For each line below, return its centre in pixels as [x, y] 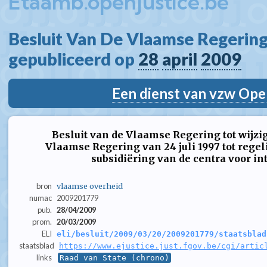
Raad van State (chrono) [114, 258]
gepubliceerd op [73, 59]
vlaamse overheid [89, 186]
